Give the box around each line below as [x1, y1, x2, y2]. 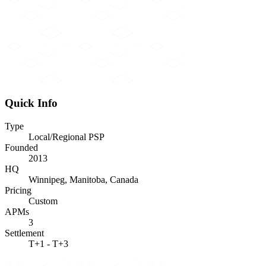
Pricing [5, 185, 31, 195]
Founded [5, 142, 38, 153]
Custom [28, 195, 58, 206]
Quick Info [5, 97, 58, 109]
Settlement [5, 227, 44, 238]
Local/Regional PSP [28, 131, 104, 142]
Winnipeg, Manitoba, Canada [28, 174, 138, 185]
